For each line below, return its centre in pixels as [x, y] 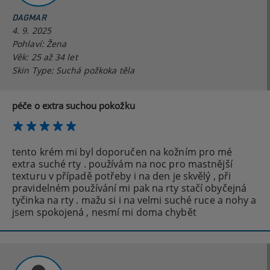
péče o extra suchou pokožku [74, 106]
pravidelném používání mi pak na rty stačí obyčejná [130, 188]
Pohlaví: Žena [39, 44]
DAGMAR [29, 18]
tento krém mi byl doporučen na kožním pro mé [122, 152]
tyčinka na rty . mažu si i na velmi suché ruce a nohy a [134, 200]
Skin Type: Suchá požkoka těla [73, 71]
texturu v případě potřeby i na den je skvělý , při [122, 176]
